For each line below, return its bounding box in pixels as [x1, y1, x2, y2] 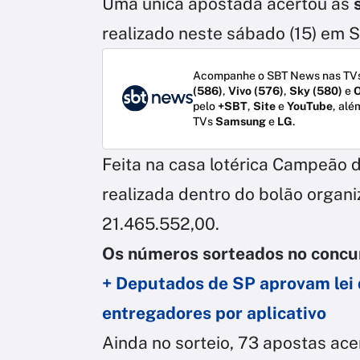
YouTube [287, 99, 333, 112]
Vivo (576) [228, 84, 284, 97]
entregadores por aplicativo [102, 302, 326, 323]
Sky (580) [289, 84, 342, 97]
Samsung [215, 114, 266, 128]
